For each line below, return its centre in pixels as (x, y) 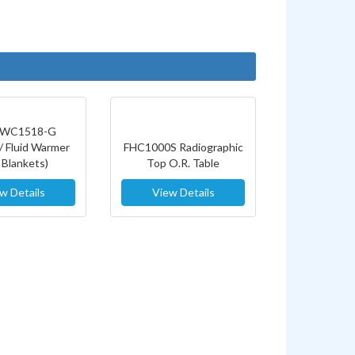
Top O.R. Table (183, 162)
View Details (183, 192)
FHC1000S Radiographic (183, 147)
